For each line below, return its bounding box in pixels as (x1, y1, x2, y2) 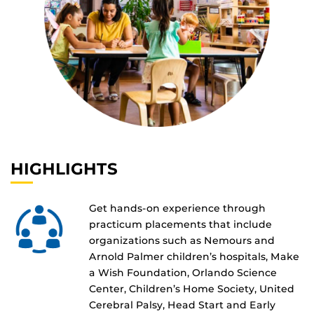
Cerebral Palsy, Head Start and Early (89, 299, 275, 312)
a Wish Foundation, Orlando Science (89, 266, 277, 280)
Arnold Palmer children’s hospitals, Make (89, 250, 299, 264)
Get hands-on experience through (89, 202, 266, 215)
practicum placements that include (89, 218, 272, 231)
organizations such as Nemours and (89, 234, 275, 247)
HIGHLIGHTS (11, 159, 118, 179)
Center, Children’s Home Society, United (89, 282, 294, 296)
